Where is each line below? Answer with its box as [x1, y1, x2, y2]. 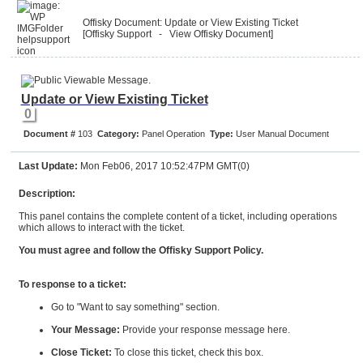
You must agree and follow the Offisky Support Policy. [18, 245, 263, 256]
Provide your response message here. [119, 324, 290, 335]
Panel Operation [139, 129, 205, 139]
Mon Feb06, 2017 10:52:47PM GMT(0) [77, 160, 250, 172]
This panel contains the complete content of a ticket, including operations [18, 211, 337, 222]
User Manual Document [235, 129, 329, 139]
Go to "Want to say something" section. [50, 301, 220, 313]
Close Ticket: [50, 347, 112, 358]
